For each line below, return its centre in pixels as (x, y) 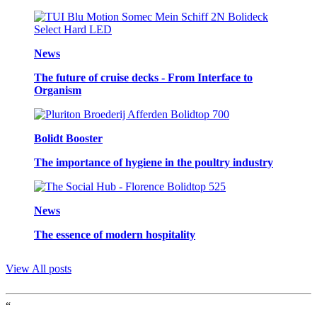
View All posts (39, 268)
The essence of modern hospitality (115, 234)
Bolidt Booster (68, 138)
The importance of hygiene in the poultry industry (154, 162)
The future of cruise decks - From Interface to (143, 77)
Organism (58, 90)
